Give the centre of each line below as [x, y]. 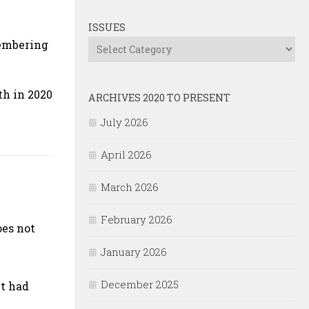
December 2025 [140, 285]
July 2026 [124, 122]
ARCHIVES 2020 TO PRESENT [159, 98]
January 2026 [134, 252]
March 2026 [130, 187]
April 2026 [126, 155]
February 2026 [137, 220]
